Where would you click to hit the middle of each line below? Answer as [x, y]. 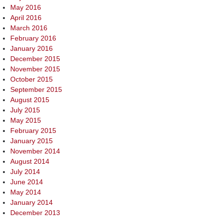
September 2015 [36, 90]
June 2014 [27, 182]
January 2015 [32, 141]
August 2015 [30, 100]
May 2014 [26, 192]
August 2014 [30, 162]
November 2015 [35, 69]
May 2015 [26, 120]
